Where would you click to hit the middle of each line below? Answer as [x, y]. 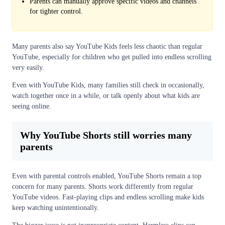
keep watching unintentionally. [55, 208]
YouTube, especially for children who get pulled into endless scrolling [112, 57]
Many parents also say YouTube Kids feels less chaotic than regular [107, 47]
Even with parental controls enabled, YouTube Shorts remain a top [107, 176]
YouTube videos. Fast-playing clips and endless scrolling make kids [108, 197]
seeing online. [32, 106]
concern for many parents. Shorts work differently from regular [103, 187]
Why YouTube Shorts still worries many [106, 135]
